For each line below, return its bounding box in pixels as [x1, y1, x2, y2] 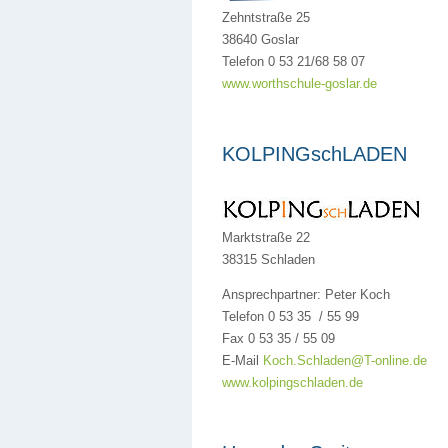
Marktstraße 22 [222, 230, 310, 245]
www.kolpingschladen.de [222, 375, 363, 390]
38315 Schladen [222, 252, 315, 267]
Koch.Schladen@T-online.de [263, 353, 427, 368]
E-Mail [222, 353, 263, 368]
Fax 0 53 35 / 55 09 [222, 331, 335, 346]
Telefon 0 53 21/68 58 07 [222, 54, 365, 69]
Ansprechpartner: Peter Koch [222, 287, 390, 302]
